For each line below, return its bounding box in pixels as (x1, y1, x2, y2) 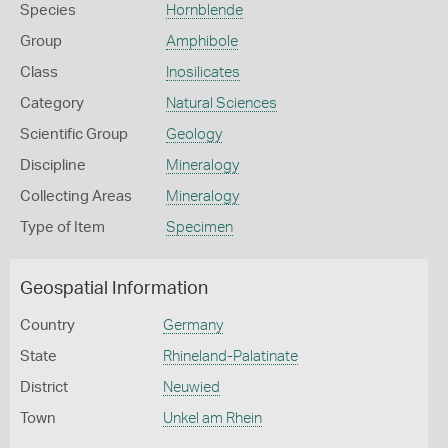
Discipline (20, 158, 86, 173)
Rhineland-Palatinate (162, 349, 298, 364)
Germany (162, 318, 223, 333)
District (20, 380, 68, 395)
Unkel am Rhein (162, 411, 262, 426)
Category (20, 96, 84, 111)
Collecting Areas (20, 189, 132, 204)
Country (20, 318, 75, 333)
